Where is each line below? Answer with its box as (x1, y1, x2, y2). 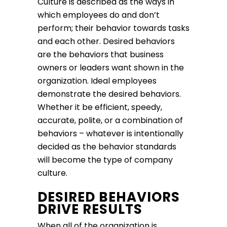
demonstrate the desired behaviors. (37, 88, 181, 100)
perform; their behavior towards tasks (37, 22, 190, 34)
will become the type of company (37, 154, 173, 166)
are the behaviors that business (37, 49, 164, 61)
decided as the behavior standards (37, 141, 176, 153)
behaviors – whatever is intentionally (37, 128, 183, 140)
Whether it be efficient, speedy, (37, 101, 162, 113)
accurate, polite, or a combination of (37, 115, 183, 127)
